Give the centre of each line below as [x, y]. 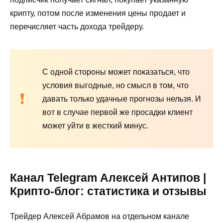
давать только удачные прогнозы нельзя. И [122, 99]
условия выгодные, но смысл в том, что [115, 86]
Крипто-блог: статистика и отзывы [108, 191]
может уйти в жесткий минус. [95, 126]
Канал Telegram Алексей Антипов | [108, 178]
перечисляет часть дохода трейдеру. [77, 27]
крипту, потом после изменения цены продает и [98, 13]
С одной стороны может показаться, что [116, 72]
